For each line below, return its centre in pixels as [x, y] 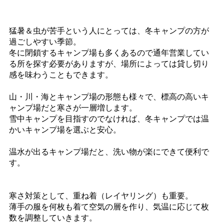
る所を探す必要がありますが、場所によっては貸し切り [109, 64]
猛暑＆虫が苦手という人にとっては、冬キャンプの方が [109, 31]
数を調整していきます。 [53, 218]
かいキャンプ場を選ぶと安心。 [65, 130]
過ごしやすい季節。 [45, 42]
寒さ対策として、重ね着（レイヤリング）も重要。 [101, 196]
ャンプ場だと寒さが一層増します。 [73, 108]
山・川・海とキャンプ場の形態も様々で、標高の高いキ [109, 97]
